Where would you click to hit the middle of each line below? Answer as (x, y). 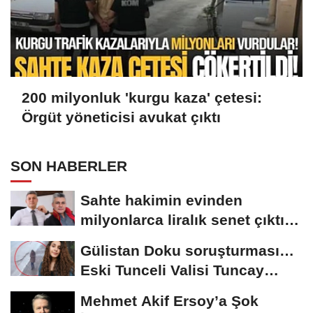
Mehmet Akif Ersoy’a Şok (169, 301)
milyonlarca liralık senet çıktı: (185, 220)
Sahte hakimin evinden (161, 201)
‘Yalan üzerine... (137, 240)
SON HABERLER (69, 166)
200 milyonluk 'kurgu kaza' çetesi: (142, 97)
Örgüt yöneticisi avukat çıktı (121, 117)
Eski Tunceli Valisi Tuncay (172, 270)
